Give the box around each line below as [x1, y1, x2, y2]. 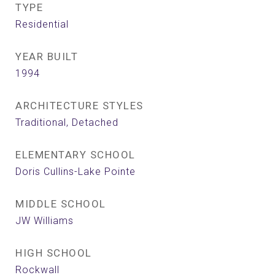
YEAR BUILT [15, 50, 78, 63]
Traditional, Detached [15, 117, 118, 128]
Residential [15, 18, 69, 30]
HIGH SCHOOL [15, 247, 92, 259]
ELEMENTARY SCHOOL [15, 149, 136, 161]
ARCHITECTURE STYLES [15, 99, 144, 112]
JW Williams [15, 215, 74, 227]
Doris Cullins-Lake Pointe [15, 166, 136, 177]
